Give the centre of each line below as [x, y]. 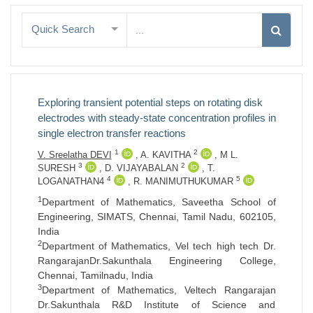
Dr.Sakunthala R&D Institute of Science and [156, 304]
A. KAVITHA [167, 154]
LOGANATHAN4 [72, 181]
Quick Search [63, 29]
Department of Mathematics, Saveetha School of [159, 202]
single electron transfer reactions [111, 133]
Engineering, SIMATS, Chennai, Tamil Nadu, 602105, [156, 216]
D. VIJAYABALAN [143, 168]
